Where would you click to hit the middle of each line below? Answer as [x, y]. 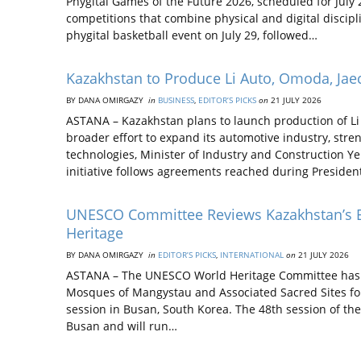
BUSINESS [176, 100]
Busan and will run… [122, 326]
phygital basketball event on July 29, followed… [192, 35]
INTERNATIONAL [252, 255]
